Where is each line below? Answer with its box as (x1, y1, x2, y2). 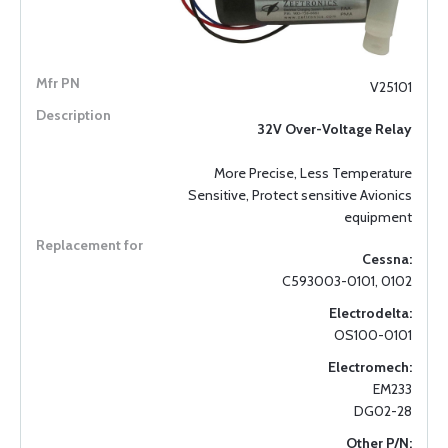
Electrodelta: (329, 303, 412, 322)
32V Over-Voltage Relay (257, 119, 412, 138)
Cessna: (362, 249, 412, 268)
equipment (344, 207, 412, 226)
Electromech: (328, 357, 412, 376)
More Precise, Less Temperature (214, 163, 412, 182)
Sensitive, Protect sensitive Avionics (188, 185, 412, 204)
